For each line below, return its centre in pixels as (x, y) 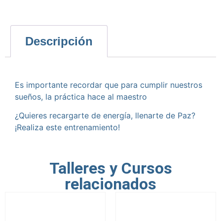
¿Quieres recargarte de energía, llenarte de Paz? (105, 116)
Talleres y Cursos (110, 168)
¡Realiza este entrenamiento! (67, 128)
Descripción (59, 41)
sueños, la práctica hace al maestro (81, 96)
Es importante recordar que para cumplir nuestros (109, 85)
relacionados (110, 184)
